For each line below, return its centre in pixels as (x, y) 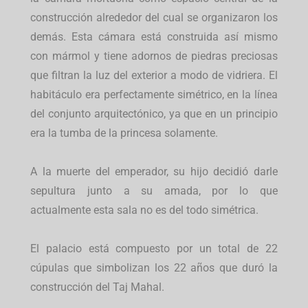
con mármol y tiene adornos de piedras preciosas (154, 56)
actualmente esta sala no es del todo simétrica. (145, 210)
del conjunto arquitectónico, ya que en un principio (154, 114)
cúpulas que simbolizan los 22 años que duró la (154, 268)
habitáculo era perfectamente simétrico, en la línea (154, 95)
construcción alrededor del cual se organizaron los (154, 18)
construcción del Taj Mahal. (98, 287)
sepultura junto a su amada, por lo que (154, 191)
